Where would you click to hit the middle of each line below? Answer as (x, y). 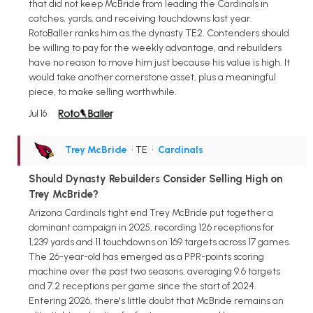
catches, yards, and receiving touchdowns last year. (140, 18)
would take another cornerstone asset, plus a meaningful (152, 77)
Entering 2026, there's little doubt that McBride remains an (156, 300)
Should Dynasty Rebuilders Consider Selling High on (155, 179)
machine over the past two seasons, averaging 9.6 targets (154, 271)
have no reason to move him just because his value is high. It (159, 62)
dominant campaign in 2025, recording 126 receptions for (151, 227)
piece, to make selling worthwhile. (103, 92)
